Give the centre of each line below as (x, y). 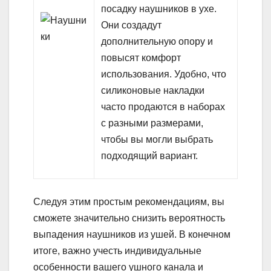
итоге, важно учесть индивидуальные (117, 251)
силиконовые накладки (153, 91)
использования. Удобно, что (164, 74)
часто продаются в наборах (163, 107)
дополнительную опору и (157, 42)
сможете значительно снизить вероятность (129, 218)
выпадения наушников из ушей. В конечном (132, 235)
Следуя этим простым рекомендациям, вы (129, 202)
